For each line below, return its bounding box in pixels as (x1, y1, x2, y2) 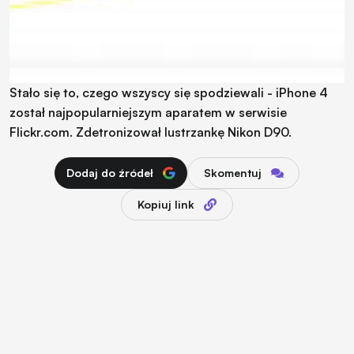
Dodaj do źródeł (66, 165, 153, 179)
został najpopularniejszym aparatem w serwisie (9, 104, 287, 120)
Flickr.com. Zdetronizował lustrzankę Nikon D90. (9, 123, 292, 140)
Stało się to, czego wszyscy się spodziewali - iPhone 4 (9, 84, 328, 100)
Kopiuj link (137, 197, 194, 211)
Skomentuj (203, 165, 262, 179)
